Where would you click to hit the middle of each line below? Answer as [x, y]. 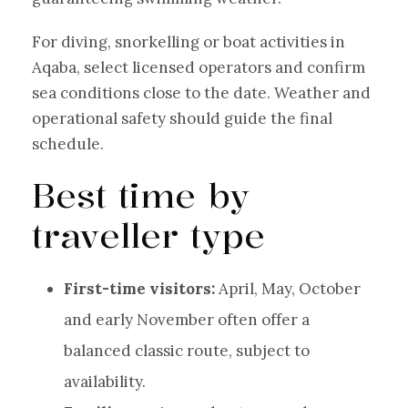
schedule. [68, 143]
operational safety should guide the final [182, 118]
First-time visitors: [139, 288]
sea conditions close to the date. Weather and [201, 92]
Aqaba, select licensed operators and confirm [199, 67]
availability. [105, 381]
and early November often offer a [187, 319]
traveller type [148, 235]
